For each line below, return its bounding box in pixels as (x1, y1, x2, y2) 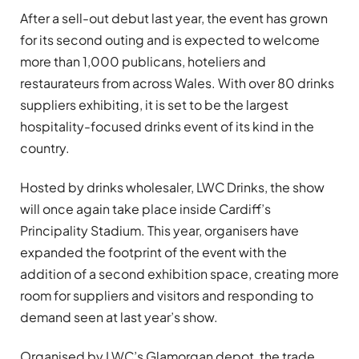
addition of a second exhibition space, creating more (20, 265, 339, 283)
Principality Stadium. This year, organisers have (20, 222, 299, 240)
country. (20, 139, 70, 156)
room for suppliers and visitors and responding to (20, 287, 313, 305)
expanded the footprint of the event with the (20, 244, 287, 261)
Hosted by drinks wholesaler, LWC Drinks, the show (20, 179, 325, 196)
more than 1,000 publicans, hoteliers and (20, 52, 266, 70)
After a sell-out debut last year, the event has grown (20, 9, 328, 26)
